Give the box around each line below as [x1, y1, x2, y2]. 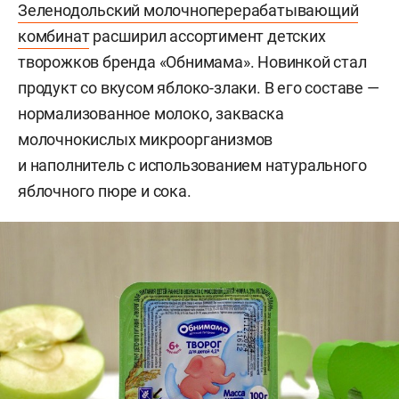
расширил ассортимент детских [89, 27, 326, 45]
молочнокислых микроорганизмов [18, 130, 273, 149]
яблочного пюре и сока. [18, 182, 191, 200]
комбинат [18, 27, 90, 45]
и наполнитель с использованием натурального [18, 156, 367, 175]
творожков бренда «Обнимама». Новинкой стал [18, 53, 367, 71]
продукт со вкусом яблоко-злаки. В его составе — [18, 78, 379, 97]
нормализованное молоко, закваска [18, 104, 284, 123]
